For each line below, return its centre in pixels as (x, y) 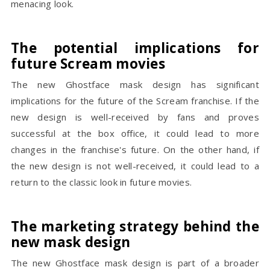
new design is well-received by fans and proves (135, 117)
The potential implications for (135, 48)
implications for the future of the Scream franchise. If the (135, 101)
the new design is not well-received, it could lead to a (135, 166)
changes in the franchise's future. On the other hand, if (135, 149)
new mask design (71, 242)
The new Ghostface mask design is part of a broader (135, 263)
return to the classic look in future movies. (102, 182)
